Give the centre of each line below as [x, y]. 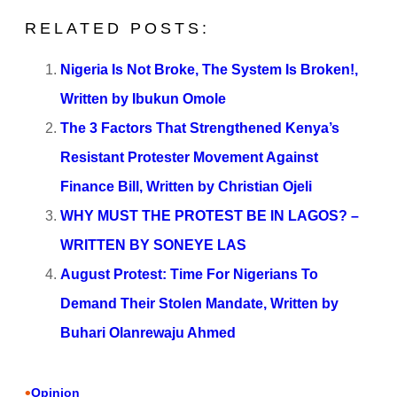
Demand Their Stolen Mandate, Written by [199, 303]
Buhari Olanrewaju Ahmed [148, 332]
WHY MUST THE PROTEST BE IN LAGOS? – [210, 215]
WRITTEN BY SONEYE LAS [153, 244]
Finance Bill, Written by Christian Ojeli [186, 186]
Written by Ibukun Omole [143, 98]
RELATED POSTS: [117, 28]
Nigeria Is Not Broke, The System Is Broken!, [209, 69]
